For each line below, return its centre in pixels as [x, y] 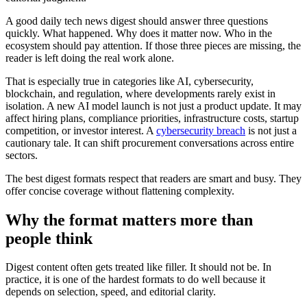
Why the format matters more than [129, 220]
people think [49, 238]
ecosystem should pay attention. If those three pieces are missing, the [153, 45]
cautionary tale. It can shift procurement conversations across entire [150, 143]
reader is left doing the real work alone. [90, 58]
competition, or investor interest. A [81, 130]
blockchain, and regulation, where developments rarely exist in [140, 93]
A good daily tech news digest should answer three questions [137, 21]
